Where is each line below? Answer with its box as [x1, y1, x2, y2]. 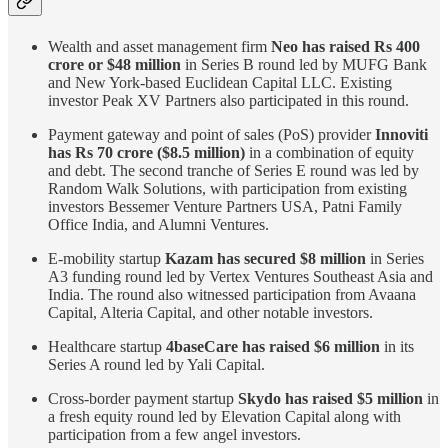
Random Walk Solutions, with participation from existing [48, 179, 407, 197]
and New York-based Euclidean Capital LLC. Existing [48, 73, 392, 91]
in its [380, 337, 414, 355]
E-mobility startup [48, 249, 161, 267]
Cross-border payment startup [48, 389, 238, 407]
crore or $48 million [48, 55, 181, 73]
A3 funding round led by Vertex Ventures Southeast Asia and [48, 267, 433, 285]
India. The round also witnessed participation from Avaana [48, 285, 416, 303]
